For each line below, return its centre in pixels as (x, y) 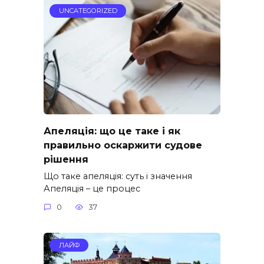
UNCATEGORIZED (88, 11)
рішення (66, 159)
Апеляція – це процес (92, 188)
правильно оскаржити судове (123, 145)
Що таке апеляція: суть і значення (118, 176)
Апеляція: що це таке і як (112, 131)
